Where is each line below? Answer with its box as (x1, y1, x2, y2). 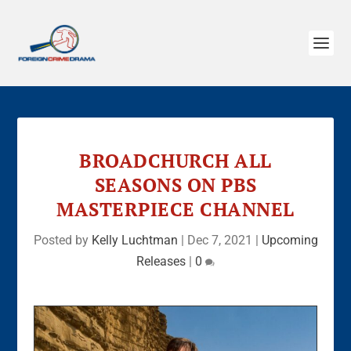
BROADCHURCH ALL (79, 148, 272, 173)
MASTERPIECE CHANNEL (56, 197, 295, 222)
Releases (136, 254, 186, 269)
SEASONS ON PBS (94, 172, 257, 197)
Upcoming (261, 233, 318, 248)
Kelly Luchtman (91, 233, 178, 248)
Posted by (33, 233, 92, 248)
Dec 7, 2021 (186, 233, 252, 248)
